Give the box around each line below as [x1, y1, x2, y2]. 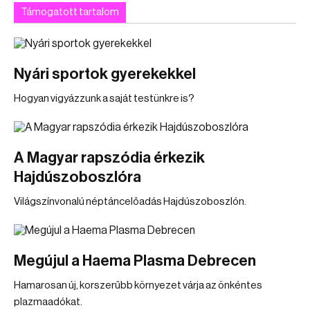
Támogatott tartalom [21, 7, 119, 17]
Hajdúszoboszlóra [14, 170, 141, 185]
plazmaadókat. [14, 297, 82, 307]
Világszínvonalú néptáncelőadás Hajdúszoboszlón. [14, 197, 246, 207]
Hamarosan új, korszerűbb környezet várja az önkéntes [14, 280, 262, 291]
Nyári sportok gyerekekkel [14, 66, 196, 82]
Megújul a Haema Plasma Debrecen [14, 253, 256, 268]
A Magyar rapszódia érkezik [14, 150, 205, 165]
